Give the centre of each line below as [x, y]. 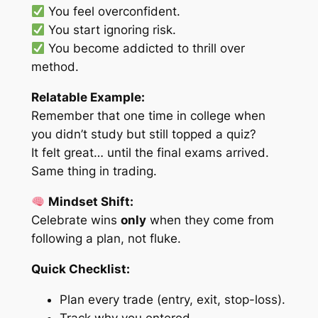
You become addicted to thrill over [144, 49]
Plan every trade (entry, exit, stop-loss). [172, 299]
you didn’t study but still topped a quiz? [143, 135]
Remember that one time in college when [148, 116]
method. [55, 67]
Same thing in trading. [94, 171]
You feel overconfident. [112, 12]
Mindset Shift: [91, 202]
